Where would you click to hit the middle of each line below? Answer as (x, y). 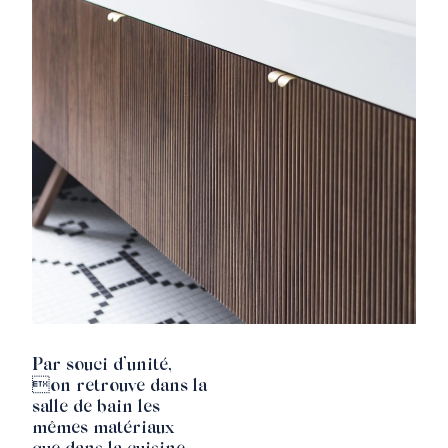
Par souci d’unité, (102, 366)
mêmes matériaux (103, 429)
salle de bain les (96, 408)
